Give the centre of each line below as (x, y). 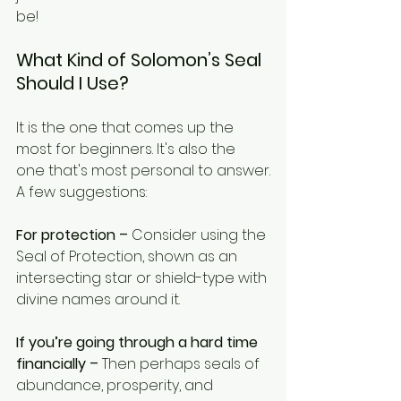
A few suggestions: (81, 192)
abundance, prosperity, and (116, 385)
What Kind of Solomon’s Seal (141, 60)
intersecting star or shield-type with (143, 277)
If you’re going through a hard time (139, 342)
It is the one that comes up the (127, 127)
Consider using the (199, 235)
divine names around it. (98, 299)
